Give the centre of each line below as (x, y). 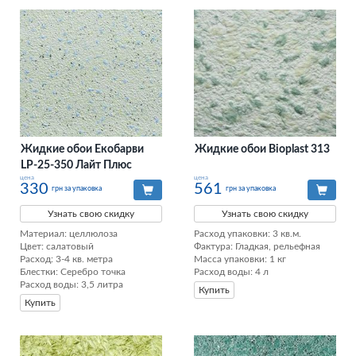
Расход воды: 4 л (231, 272)
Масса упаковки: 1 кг (241, 259)
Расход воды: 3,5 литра (72, 285)
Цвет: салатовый (57, 247)
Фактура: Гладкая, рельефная (258, 247)
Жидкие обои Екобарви (82, 150)
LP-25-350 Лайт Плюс (76, 166)
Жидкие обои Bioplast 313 (262, 150)
